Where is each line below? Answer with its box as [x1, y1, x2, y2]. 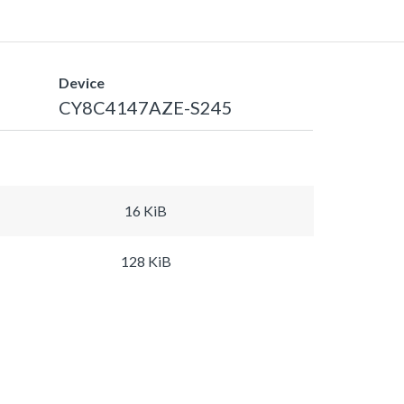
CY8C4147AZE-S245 [58, 96, 233, 118]
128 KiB [120, 252, 171, 270]
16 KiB [124, 201, 167, 219]
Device [58, 73, 105, 91]
